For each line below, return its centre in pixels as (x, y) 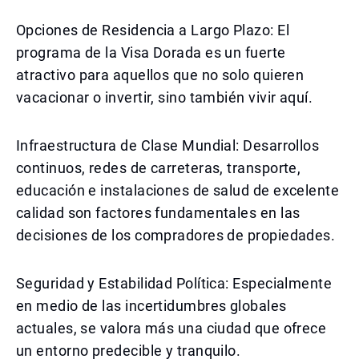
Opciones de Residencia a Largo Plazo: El (153, 30)
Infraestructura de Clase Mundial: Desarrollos (168, 145)
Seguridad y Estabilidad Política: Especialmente (174, 283)
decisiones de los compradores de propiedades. (176, 235)
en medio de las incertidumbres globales (151, 306)
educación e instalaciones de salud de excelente (178, 190)
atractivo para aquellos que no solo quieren (160, 75)
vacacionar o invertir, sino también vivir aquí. (165, 97)
